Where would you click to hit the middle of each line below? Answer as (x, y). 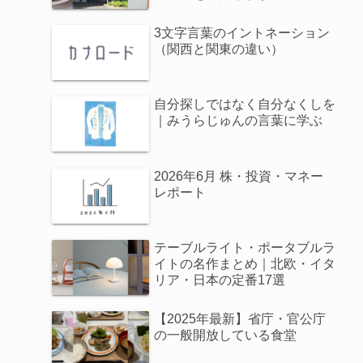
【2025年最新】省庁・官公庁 (240, 319)
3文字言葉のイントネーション (242, 32)
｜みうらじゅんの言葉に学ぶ (239, 121)
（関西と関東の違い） (219, 49)
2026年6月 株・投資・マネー (239, 176)
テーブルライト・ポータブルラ (245, 248)
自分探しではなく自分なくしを (245, 105)
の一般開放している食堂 (226, 335)
